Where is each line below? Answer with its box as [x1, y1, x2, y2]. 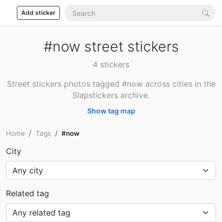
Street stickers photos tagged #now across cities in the [6, 79, 216, 89]
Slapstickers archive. [72, 90, 150, 100]
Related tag [6, 188, 49, 198]
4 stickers [93, 59, 129, 69]
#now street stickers [43, 38, 179, 55]
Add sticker [21, 9, 55, 16]
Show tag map [87, 107, 135, 115]
